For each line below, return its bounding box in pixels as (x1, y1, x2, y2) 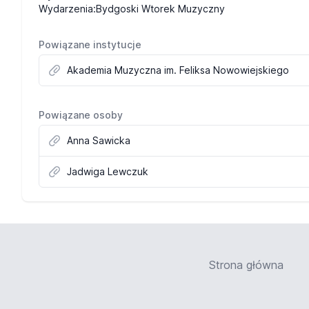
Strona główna (209, 258, 283, 272)
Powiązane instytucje (39, 39, 141, 50)
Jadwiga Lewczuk (67, 166, 148, 177)
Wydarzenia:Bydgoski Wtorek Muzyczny (39, 3, 225, 14)
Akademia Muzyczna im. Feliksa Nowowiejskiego (67, 64, 289, 76)
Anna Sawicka (67, 134, 130, 146)
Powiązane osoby (39, 109, 123, 121)
